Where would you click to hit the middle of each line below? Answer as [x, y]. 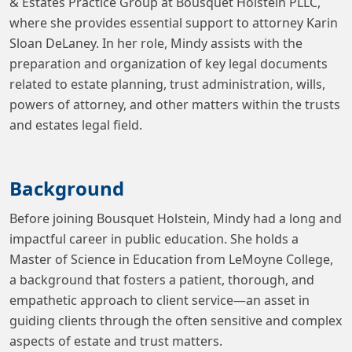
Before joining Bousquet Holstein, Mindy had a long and [176, 218]
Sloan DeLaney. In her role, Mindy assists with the [156, 43]
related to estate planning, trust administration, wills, [167, 84]
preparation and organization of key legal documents [169, 63]
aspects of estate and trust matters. [116, 341]
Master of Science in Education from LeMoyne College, [171, 259]
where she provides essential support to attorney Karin [174, 22]
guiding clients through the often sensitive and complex [176, 320]
